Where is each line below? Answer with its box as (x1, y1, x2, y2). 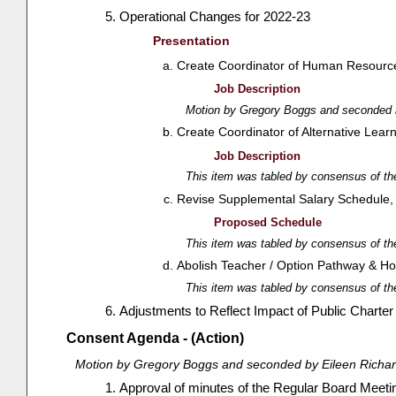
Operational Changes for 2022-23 (119, 8, 311, 24)
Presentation (152, 34, 230, 48)
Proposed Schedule (214, 216, 323, 230)
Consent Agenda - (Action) (65, 331, 244, 346)
